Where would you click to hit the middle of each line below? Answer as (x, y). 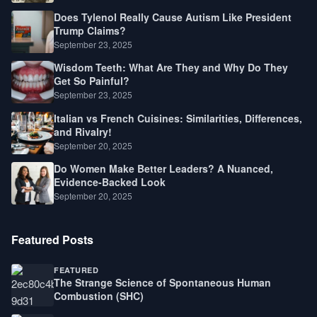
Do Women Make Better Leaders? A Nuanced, (163, 168)
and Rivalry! (83, 131)
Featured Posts (52, 240)
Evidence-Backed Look (110, 181)
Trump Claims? (90, 31)
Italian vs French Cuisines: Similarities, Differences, (178, 118)
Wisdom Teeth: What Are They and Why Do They (171, 68)
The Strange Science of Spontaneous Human (162, 282)
